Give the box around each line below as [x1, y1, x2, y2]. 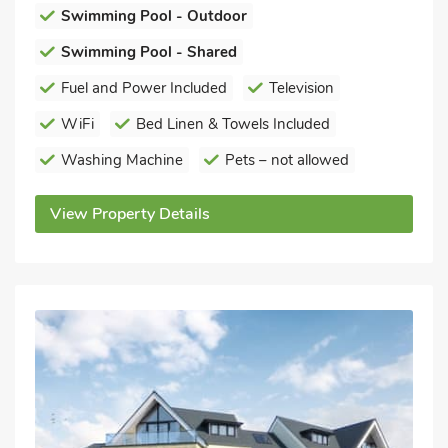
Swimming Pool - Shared [61, 41, 237, 62]
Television [269, 77, 334, 98]
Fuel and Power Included [61, 77, 227, 98]
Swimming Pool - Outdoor [61, 5, 247, 26]
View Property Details [50, 202, 210, 225]
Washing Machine [61, 149, 183, 170]
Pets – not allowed [225, 149, 349, 170]
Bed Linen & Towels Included [136, 113, 330, 134]
